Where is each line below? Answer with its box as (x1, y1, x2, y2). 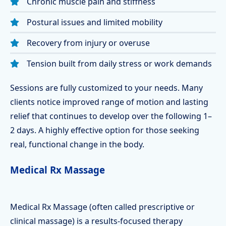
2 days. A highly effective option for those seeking (10, 125, 199, 136)
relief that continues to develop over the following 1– (10, 110, 212, 122)
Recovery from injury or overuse (27, 37, 150, 48)
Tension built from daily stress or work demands (27, 58, 212, 69)
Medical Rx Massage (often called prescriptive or (10, 201, 195, 212)
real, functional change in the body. (10, 139, 144, 150)
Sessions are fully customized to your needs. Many (10, 82, 203, 93)
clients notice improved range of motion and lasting (10, 96, 208, 107)
